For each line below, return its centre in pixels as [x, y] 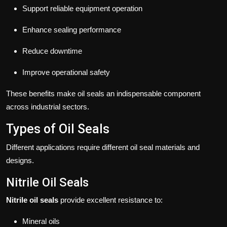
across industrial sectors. [48, 107]
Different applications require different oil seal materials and [103, 147]
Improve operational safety [66, 72]
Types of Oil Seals [58, 129]
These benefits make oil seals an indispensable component [103, 94]
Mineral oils [41, 221]
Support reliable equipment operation [82, 9]
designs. [20, 161]
